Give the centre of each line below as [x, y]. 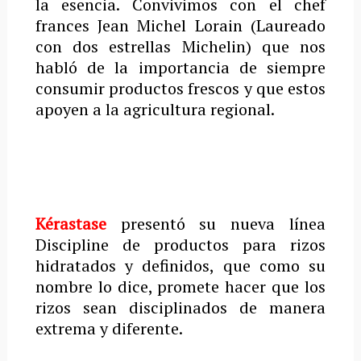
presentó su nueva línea [216, 224]
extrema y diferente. [109, 328]
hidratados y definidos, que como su [180, 266]
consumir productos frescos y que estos [180, 88]
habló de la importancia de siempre [180, 67]
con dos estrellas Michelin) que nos [180, 46]
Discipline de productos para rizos [180, 245]
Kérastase [71, 224]
